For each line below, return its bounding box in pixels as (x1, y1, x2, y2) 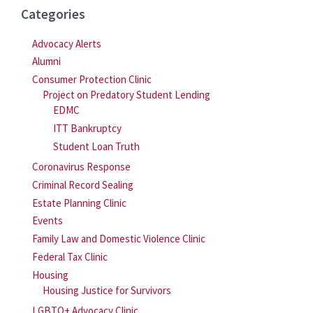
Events (32, 214, 63, 228)
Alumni (32, 54, 61, 68)
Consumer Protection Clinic (32, 73, 152, 87)
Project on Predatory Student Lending (43, 88, 210, 102)
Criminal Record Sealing (32, 177, 133, 191)
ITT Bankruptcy (53, 121, 122, 135)
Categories (21, 5, 85, 22)
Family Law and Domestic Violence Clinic (32, 232, 205, 246)
